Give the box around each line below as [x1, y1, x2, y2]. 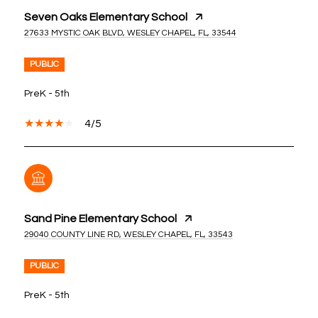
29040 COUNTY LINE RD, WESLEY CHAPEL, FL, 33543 [24, 229, 233, 239]
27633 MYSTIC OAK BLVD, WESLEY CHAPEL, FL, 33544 [24, 28, 236, 38]
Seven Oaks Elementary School [24, 11, 187, 23]
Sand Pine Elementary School [24, 212, 177, 224]
